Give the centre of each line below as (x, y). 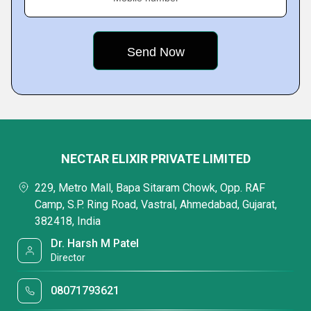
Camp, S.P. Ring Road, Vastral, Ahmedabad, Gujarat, (156, 204)
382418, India (68, 221)
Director (68, 258)
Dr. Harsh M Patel (95, 243)
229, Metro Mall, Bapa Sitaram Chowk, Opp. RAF (150, 188)
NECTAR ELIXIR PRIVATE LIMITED (155, 159)
